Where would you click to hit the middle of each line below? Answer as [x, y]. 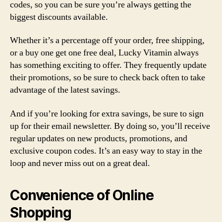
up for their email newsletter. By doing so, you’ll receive [110, 126]
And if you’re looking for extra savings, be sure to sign [107, 113]
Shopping [41, 212]
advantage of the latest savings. [65, 90]
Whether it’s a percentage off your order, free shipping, [107, 40]
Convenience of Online [82, 195]
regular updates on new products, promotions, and [99, 138]
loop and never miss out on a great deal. [80, 163]
